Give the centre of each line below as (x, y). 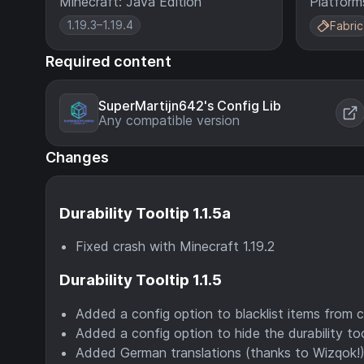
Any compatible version (169, 120)
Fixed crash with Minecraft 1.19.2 (175, 247)
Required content (108, 61)
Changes (77, 157)
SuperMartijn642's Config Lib (190, 106)
